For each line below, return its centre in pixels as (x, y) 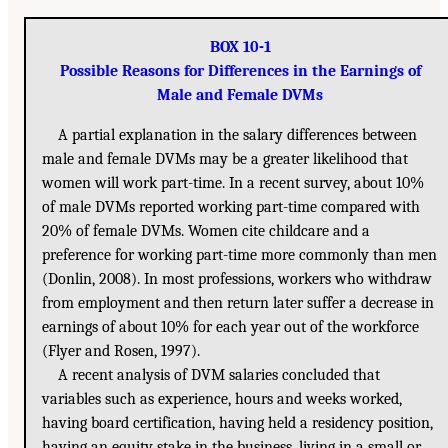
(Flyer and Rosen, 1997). (121, 351)
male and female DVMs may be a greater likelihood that (225, 159)
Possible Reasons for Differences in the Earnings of (240, 71)
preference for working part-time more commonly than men (239, 255)
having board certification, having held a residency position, (237, 423)
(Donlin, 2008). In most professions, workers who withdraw (237, 279)
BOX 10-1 (240, 47)
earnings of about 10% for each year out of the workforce (230, 327)
